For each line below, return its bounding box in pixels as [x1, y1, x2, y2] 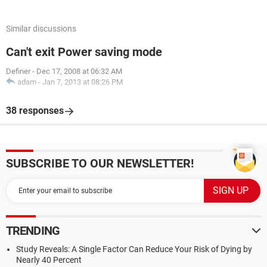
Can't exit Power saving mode [6, 45, 162, 59]
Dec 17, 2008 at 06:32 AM [36, 67, 122, 76]
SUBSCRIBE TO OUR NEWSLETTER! [6, 156, 194, 170]
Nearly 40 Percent [16, 255, 82, 265]
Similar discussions [6, 24, 76, 33]
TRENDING [6, 223, 60, 238]
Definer [6, 67, 30, 76]
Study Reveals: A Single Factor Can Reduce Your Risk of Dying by [16, 244, 252, 254]
